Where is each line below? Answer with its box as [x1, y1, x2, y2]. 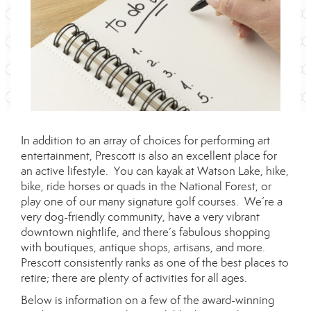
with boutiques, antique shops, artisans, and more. [21, 240, 268, 255]
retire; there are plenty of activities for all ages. [21, 271, 247, 285]
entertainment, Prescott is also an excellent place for [21, 149, 277, 163]
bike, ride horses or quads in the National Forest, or [21, 179, 271, 194]
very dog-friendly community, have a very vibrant [21, 210, 260, 224]
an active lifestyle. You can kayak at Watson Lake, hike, [21, 164, 289, 178]
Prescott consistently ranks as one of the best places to [21, 255, 289, 270]
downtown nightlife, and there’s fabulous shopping [21, 225, 270, 239]
